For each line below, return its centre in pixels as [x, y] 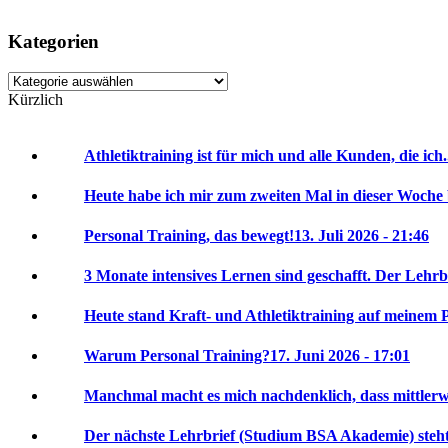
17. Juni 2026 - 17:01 [340, 356]
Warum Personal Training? [177, 356]
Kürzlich [35, 100]
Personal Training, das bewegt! [189, 236]
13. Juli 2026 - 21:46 [361, 236]
